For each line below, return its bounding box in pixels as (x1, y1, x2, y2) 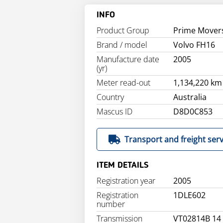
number (97, 199, 125, 210)
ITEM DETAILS (97, 161, 148, 170)
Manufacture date (97, 54, 159, 65)
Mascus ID (97, 106, 132, 117)
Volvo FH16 (173, 39, 216, 50)
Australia (173, 92, 207, 103)
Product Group (97, 25, 149, 36)
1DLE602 (173, 190, 206, 201)
